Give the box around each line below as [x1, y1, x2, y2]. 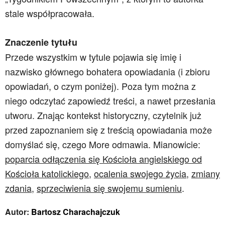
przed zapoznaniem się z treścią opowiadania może [5, 123, 212, 136]
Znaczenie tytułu [5, 36, 77, 49]
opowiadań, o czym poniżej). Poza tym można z [5, 79, 196, 92]
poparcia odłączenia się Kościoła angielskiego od [5, 152, 202, 165]
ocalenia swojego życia [94, 167, 186, 180]
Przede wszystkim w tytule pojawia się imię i [5, 50, 181, 63]
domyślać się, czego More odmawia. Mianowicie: [5, 138, 200, 151]
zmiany [191, 167, 220, 180]
